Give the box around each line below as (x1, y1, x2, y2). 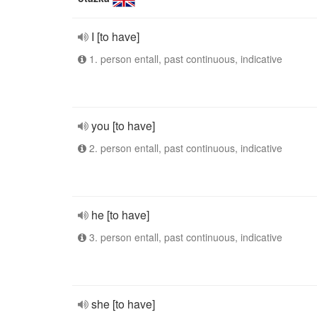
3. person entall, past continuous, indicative (86, 230, 282, 244)
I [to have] (91, 28, 139, 45)
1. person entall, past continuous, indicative (86, 52, 282, 66)
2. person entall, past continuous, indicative (86, 141, 282, 155)
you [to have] (91, 117, 155, 134)
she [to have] (91, 296, 155, 312)
